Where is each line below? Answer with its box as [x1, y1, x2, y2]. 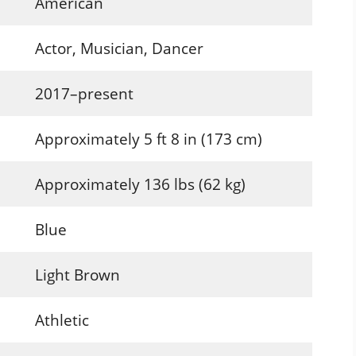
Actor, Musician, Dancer [34, 37, 203, 59]
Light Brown [34, 264, 120, 285]
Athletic [34, 309, 89, 331]
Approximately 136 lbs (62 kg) [34, 173, 246, 195]
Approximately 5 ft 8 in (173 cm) [34, 128, 262, 149]
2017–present [34, 83, 133, 104]
